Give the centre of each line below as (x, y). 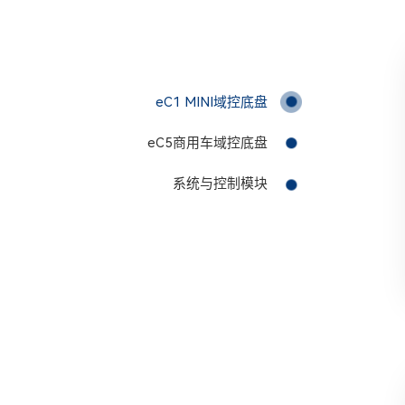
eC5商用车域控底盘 (208, 143)
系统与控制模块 (221, 184)
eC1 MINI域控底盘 (212, 102)
